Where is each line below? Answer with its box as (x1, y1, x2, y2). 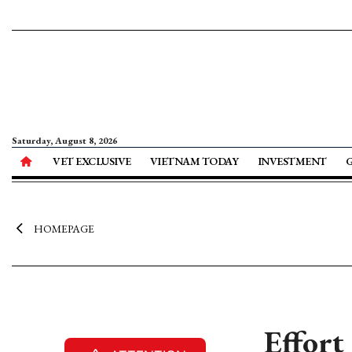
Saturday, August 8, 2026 (12, 134, 117, 147)
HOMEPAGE (33, 222, 94, 236)
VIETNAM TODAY (149, 154, 239, 168)
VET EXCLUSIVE (53, 154, 131, 168)
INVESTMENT (257, 154, 327, 168)
